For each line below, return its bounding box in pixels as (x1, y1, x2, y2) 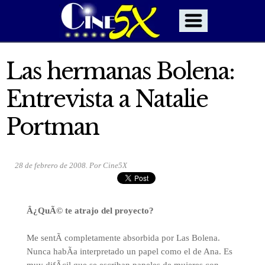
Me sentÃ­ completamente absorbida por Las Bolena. (26, 233, 220, 243)
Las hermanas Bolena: (6, 57, 234, 85)
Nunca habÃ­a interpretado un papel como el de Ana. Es (26, 247, 232, 256)
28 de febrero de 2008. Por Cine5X (15, 161, 127, 170)
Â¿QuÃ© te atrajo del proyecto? (26, 206, 154, 215)
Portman (6, 113, 99, 141)
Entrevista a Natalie (6, 85, 208, 113)
